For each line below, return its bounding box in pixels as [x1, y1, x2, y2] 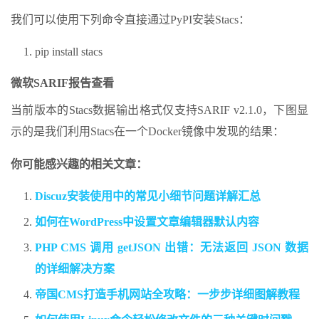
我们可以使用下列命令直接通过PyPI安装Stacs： [11, 14, 250, 26]
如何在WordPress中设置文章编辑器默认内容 [35, 216, 259, 229]
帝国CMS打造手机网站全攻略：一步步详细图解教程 [35, 288, 300, 301]
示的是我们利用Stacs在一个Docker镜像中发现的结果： [11, 125, 284, 138]
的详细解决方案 [35, 263, 115, 276]
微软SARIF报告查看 [11, 77, 114, 90]
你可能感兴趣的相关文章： [11, 158, 147, 171]
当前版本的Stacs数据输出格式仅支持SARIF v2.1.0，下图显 [11, 104, 308, 117]
